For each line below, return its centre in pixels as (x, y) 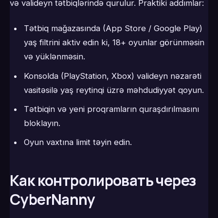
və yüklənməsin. (54, 57)
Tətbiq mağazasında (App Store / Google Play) (113, 28)
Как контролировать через (103, 181)
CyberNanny (52, 200)
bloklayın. (42, 123)
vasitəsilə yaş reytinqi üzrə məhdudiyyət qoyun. (114, 90)
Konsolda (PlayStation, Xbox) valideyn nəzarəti (112, 76)
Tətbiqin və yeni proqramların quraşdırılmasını (111, 109)
